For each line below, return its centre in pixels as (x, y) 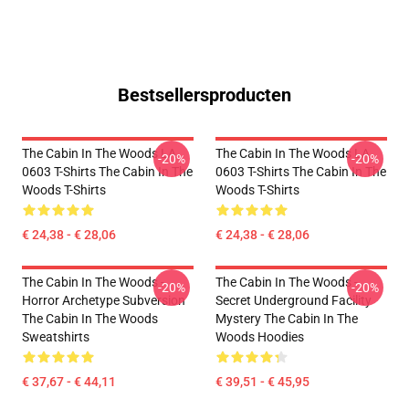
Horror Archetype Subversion (104, 300)
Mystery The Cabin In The (287, 319)
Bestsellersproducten (204, 95)
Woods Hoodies (260, 337)
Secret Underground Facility (294, 300)
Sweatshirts (56, 337)
